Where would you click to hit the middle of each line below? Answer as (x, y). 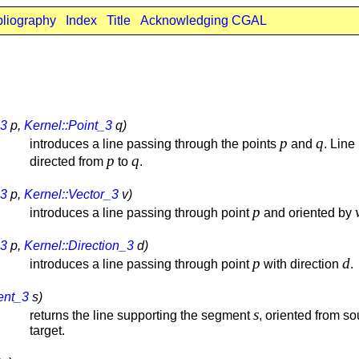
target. (47, 330)
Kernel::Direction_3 (79, 245)
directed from (68, 161)
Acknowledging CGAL (203, 20)
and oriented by (308, 212)
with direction (301, 264)
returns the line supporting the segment (141, 315)
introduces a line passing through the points (155, 143)
